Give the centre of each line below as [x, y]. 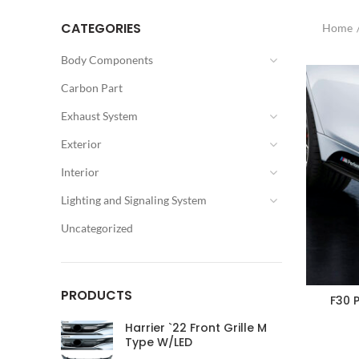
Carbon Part [92, 88]
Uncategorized [97, 228]
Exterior [81, 144]
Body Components [107, 60]
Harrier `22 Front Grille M [196, 328]
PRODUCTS [97, 295]
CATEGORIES [101, 28]
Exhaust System [99, 116]
